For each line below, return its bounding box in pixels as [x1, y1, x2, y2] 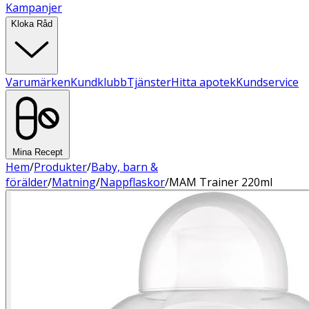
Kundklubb [70, 74, 127, 90]
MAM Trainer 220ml [169, 175, 272, 190]
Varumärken [6, 74, 70, 90]
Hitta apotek [171, 74, 236, 90]
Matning [52, 175, 96, 190]
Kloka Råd [11, 19, 52, 29]
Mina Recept [12, 147, 63, 157]
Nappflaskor [100, 175, 165, 190]
